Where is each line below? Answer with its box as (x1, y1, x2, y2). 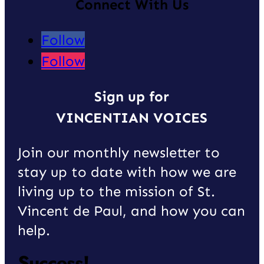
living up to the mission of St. (17, 183, 215, 200)
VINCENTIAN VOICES (56, 109, 208, 127)
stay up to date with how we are (17, 163, 236, 181)
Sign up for (94, 88, 170, 105)
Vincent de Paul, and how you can (17, 202, 245, 220)
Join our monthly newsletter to (17, 144, 220, 161)
